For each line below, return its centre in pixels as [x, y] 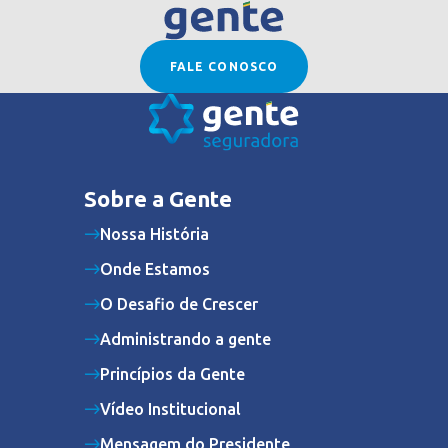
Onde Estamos [155, 268]
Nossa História [154, 233]
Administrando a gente [185, 338]
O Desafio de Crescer [179, 303]
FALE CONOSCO [224, 66]
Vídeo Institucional [170, 408]
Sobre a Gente [158, 198]
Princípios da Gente [172, 373]
